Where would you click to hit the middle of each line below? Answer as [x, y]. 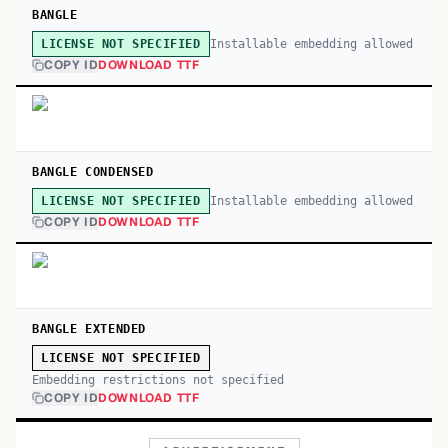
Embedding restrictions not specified [158, 380]
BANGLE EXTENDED [89, 329]
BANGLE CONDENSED [93, 172]
